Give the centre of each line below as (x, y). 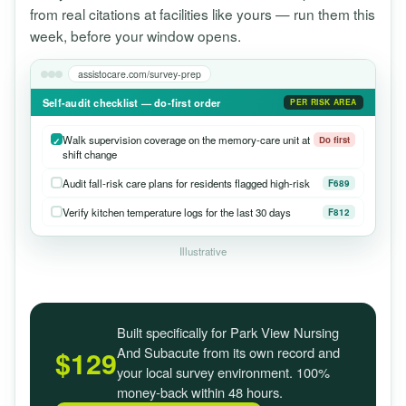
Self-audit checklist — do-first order (132, 103)
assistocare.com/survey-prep (140, 74)
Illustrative (203, 251)
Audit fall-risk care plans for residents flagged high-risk (186, 184)
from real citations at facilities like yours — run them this (203, 13)
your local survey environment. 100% (223, 372)
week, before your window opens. (135, 35)
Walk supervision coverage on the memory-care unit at (186, 140)
